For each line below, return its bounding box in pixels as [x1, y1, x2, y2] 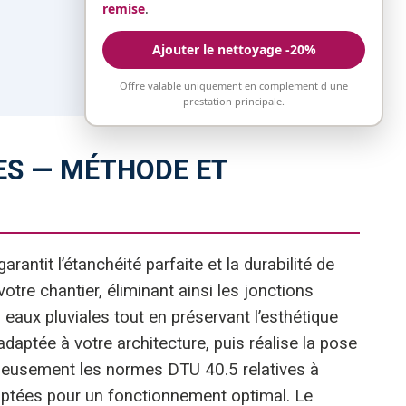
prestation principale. [183, 94, 285, 108]
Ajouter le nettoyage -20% [151, 41, 316, 58]
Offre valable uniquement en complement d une [120, 79, 348, 92]
